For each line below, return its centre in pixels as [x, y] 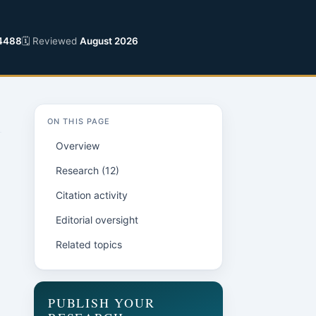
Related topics [89, 244]
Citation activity [92, 195]
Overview [78, 146]
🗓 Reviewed [51, 41]
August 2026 [109, 41]
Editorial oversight [97, 220]
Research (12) [87, 170]
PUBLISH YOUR [102, 303]
